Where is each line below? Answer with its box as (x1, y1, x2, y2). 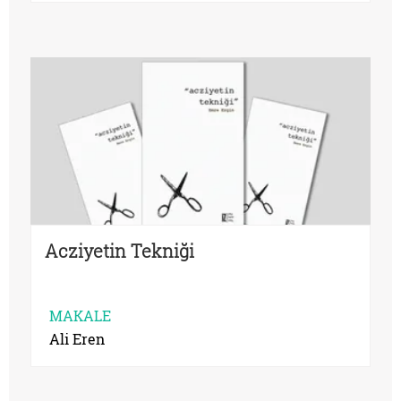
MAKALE (49, 306, 111, 326)
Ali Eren (49, 329, 105, 349)
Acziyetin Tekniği (45, 239, 194, 263)
